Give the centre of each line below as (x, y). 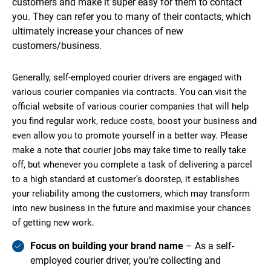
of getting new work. (53, 223)
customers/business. (57, 46)
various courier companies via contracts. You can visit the (129, 92)
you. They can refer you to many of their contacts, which (132, 17)
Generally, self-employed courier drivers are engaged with (127, 78)
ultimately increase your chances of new (98, 31)
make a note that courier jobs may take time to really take (129, 150)
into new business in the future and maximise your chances (132, 208)
